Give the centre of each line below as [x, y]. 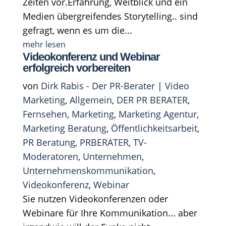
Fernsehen [45, 114]
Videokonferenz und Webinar [91, 56]
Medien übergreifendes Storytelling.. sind [110, 16]
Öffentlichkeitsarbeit [154, 128]
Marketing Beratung [64, 128]
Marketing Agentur [157, 114]
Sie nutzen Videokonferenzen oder [95, 199]
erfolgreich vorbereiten [76, 68]
